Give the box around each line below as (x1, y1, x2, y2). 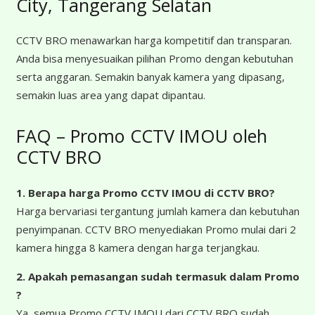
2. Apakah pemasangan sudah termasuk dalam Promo (15, 269, 300, 283)
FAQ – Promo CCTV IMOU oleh (15, 124, 267, 148)
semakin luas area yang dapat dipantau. (15, 88, 205, 102)
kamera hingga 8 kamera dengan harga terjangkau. (15, 240, 259, 255)
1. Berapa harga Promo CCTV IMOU (15, 185, 204, 200)
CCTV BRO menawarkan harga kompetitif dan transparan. (15, 33, 292, 47)
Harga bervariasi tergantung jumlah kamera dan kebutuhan (15, 203, 300, 218)
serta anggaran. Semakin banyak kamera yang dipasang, (15, 70, 285, 84)
